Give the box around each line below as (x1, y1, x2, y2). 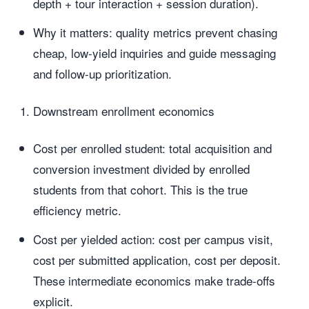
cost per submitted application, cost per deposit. (33, 251, 281, 268)
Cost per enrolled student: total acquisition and (33, 139, 272, 157)
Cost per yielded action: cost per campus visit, (33, 230, 273, 248)
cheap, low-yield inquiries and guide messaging (33, 44, 276, 61)
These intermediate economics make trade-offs (33, 272, 275, 289)
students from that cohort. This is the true (33, 181, 248, 198)
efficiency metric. (33, 201, 121, 219)
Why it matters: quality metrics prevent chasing (33, 23, 277, 41)
